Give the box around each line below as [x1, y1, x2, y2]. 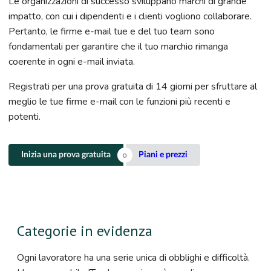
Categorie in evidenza [17, 221, 152, 241]
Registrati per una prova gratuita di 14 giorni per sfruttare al [8, 80, 257, 94]
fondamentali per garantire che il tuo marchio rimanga [8, 40, 228, 54]
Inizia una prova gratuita [21, 151, 111, 160]
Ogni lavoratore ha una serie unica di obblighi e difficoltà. [17, 251, 250, 265]
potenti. [8, 110, 41, 124]
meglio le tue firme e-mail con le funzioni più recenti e [8, 95, 230, 109]
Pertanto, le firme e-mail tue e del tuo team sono [8, 25, 215, 39]
